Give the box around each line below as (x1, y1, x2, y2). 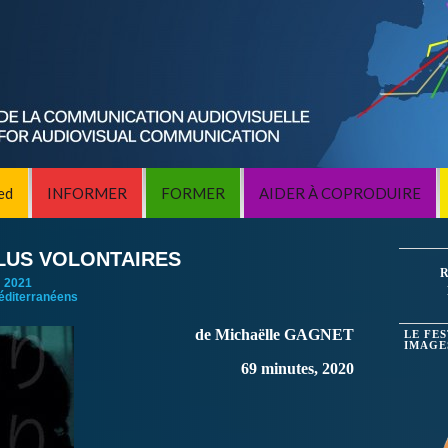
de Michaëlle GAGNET (194, 326, 354, 343)
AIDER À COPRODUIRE (258, 184, 421, 202)
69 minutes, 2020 (240, 360, 354, 377)
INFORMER (46, 184, 127, 202)
